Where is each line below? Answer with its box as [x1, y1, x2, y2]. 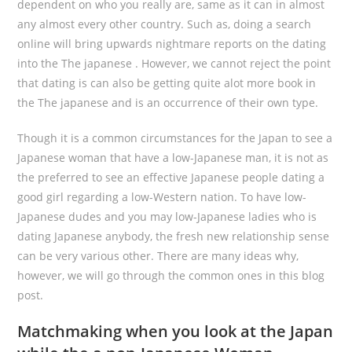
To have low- [237, 189, 307, 204]
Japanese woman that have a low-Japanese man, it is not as [17, 150, 329, 165]
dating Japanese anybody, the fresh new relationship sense [17, 229, 330, 244]
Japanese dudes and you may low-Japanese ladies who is [17, 209, 317, 224]
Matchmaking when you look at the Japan [17, 321, 334, 342]
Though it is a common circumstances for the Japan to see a [17, 130, 333, 145]
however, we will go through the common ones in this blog [17, 268, 325, 283]
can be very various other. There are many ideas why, [17, 248, 299, 263]
